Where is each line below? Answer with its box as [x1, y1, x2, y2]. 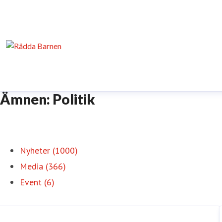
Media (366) [20, 161, 66, 172]
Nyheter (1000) [20, 145, 78, 156]
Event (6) [20, 176, 55, 188]
